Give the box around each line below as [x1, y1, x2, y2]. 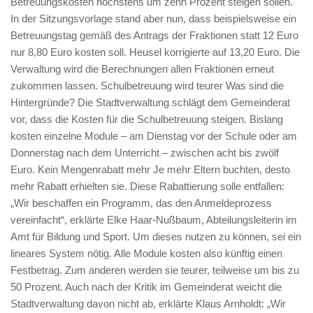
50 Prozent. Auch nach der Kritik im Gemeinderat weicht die [10, 280, 282, 293]
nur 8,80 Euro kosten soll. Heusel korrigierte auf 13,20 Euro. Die [10, 45, 300, 58]
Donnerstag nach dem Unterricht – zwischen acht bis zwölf [10, 146, 279, 159]
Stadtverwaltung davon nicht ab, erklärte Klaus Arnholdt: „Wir [10, 297, 286, 310]
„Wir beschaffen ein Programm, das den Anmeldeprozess [10, 196, 272, 209]
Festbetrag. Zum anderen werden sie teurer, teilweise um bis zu [10, 263, 299, 276]
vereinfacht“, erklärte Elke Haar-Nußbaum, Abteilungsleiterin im [10, 213, 297, 226]
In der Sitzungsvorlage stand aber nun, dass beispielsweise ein [10, 12, 296, 24]
